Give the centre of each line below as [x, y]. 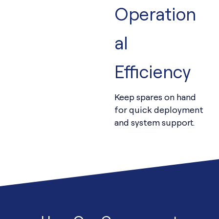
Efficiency [153, 72]
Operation [155, 14]
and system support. [154, 122]
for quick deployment [159, 110]
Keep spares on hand [155, 97]
